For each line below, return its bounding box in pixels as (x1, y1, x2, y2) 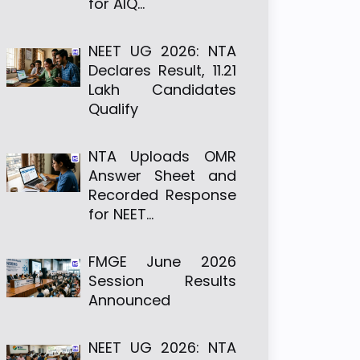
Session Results (88, 271, 236, 291)
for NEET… (88, 204, 153, 224)
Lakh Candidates (88, 80, 236, 100)
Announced (88, 290, 170, 310)
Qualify (88, 99, 138, 119)
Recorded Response (88, 185, 236, 205)
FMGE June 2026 (88, 252, 236, 272)
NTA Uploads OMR (88, 146, 236, 166)
